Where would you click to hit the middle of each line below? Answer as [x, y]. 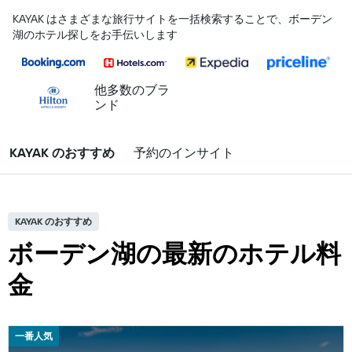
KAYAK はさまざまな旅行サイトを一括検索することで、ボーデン [172, 19]
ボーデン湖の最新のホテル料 [174, 253]
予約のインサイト [184, 152]
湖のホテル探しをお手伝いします [95, 35]
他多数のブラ [132, 90]
